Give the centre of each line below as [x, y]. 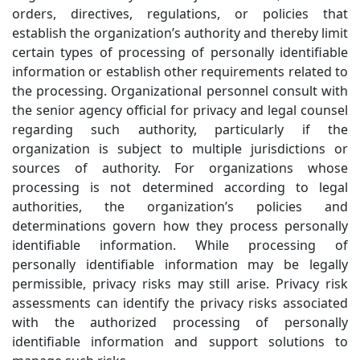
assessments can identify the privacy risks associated [180, 303]
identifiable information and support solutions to [180, 342]
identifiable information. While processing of [180, 245]
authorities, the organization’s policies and [180, 207]
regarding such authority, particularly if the [180, 130]
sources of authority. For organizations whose [180, 168]
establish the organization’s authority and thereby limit [180, 33]
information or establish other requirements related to [180, 72]
